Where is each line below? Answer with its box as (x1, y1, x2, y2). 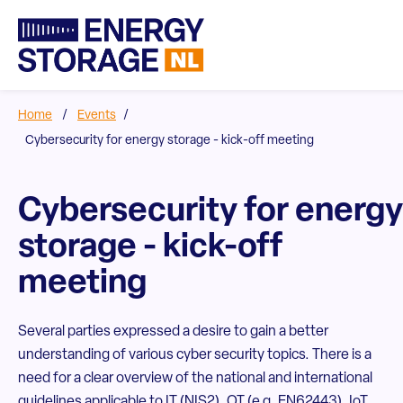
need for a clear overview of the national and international (18, 372, 372, 386)
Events (77, 109, 116, 122)
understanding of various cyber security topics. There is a (18, 348, 372, 363)
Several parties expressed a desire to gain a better (18, 325, 328, 339)
